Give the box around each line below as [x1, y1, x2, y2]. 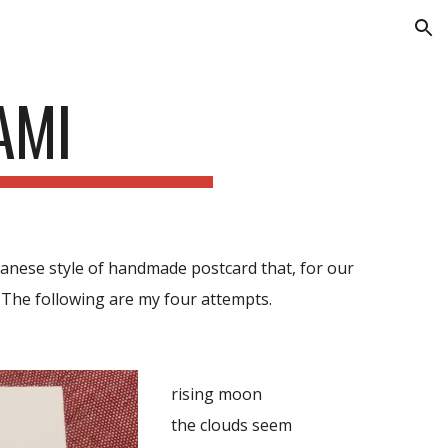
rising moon [170, 383, 262, 405]
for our [300, 257, 355, 279]
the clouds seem [170, 414, 292, 436]
